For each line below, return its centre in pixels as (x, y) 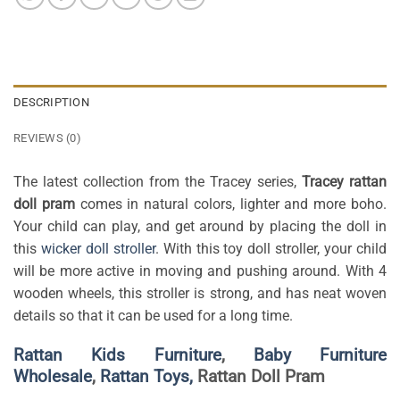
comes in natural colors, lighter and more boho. (231, 204)
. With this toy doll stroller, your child (271, 248)
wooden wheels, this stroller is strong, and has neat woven (200, 293)
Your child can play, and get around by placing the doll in (200, 226)
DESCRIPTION (51, 102)
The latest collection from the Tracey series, (158, 181)
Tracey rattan (344, 181)
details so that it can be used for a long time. (153, 315)
